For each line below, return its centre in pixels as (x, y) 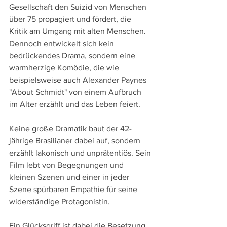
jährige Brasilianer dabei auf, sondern (76, 140)
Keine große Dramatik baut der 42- (70, 128)
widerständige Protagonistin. (60, 201)
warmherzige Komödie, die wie (65, 67)
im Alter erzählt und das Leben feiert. (75, 104)
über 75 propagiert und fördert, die (71, 19)
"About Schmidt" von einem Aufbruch (76, 92)
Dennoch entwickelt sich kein (63, 43)
